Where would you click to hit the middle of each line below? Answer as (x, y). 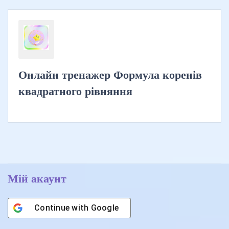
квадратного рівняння (75, 91)
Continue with (63, 208)
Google (105, 208)
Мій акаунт (37, 178)
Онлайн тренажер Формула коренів (110, 74)
